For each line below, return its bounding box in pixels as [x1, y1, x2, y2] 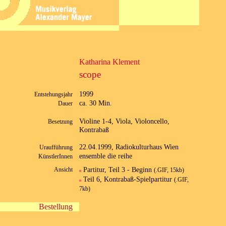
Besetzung [48, 118, 73, 125]
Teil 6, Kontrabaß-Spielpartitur [83, 175, 172, 184]
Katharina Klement [79, 58, 140, 66]
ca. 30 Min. [79, 99, 112, 107]
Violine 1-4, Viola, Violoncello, [79, 117, 169, 125]
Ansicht [54, 166, 73, 174]
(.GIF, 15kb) [154, 166, 184, 174]
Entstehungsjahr [34, 91, 73, 98]
